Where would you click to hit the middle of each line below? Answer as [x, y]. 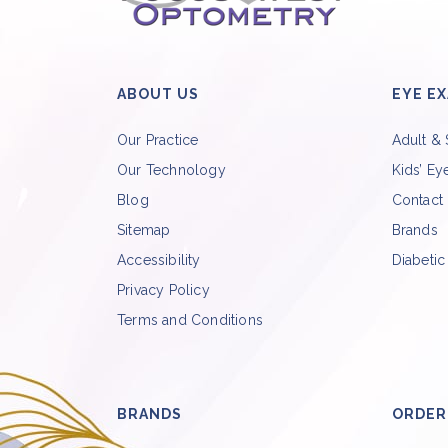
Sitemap [144, 230]
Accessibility [159, 260]
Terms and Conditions [190, 320]
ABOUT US [158, 94]
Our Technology [171, 170]
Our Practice [158, 140]
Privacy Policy [163, 290]
